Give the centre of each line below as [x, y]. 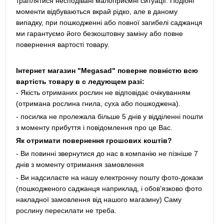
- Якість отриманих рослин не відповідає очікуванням [103, 92]
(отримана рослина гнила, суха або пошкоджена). [98, 103]
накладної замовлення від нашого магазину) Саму [98, 199]
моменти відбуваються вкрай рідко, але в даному [96, 11]
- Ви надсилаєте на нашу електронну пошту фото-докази [109, 177]
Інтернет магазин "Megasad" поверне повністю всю [107, 70]
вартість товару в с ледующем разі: [80, 81]
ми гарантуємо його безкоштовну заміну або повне [99, 33]
